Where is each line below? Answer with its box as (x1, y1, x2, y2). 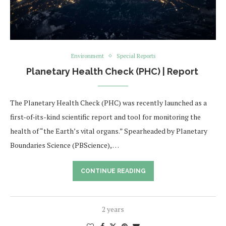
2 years (102, 204, 124, 214)
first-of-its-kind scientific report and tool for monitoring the (10, 111, 201, 122)
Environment (71, 52, 104, 60)
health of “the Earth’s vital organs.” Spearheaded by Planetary (10, 126, 207, 136)
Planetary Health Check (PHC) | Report (26, 66, 200, 77)
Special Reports (116, 52, 155, 60)
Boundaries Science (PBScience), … (10, 140, 119, 150)
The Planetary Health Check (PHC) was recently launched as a (10, 97, 207, 107)
